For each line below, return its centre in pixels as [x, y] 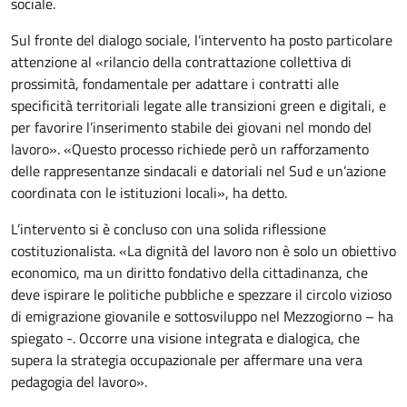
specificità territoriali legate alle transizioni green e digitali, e [199, 106]
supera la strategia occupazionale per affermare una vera [187, 360]
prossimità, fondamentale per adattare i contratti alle [175, 84]
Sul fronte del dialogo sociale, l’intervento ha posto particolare [202, 40]
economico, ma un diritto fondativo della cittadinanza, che [189, 273]
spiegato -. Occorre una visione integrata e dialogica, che [185, 338]
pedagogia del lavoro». [79, 382]
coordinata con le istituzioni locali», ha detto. [149, 193]
